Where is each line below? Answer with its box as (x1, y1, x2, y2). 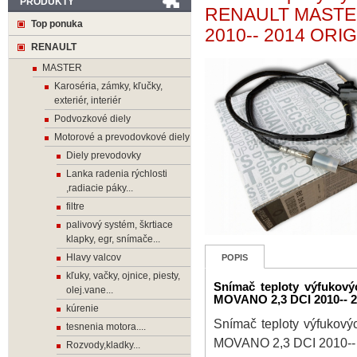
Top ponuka (31, 18, 83, 29)
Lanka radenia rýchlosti (66, 168, 167, 179)
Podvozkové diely (54, 113, 131, 124)
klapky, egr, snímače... (66, 233, 160, 245)
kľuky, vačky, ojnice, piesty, (66, 270, 180, 281)
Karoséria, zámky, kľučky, (54, 80, 163, 92)
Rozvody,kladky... (66, 339, 140, 351)
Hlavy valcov (66, 252, 121, 263)
